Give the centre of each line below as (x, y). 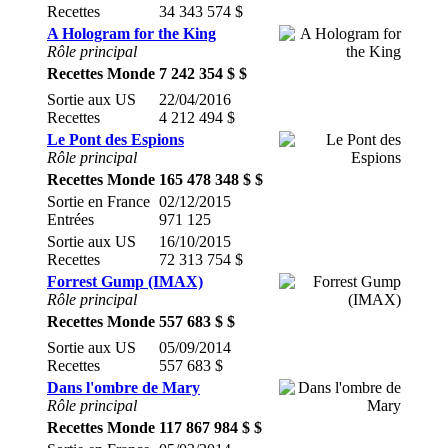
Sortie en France (98, 201)
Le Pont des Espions (115, 139)
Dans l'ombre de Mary (123, 387)
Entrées (70, 219)
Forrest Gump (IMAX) (125, 281)
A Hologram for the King (131, 33)
